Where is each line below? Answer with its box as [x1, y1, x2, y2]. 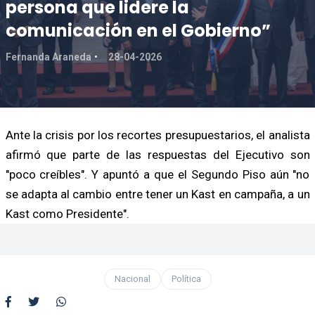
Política [171, 273, 201, 284]
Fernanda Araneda [5, 51, 91, 63]
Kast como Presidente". [5, 206, 129, 221]
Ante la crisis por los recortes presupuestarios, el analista [5, 127, 310, 142]
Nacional [114, 273, 150, 284]
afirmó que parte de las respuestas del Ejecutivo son [5, 147, 310, 162]
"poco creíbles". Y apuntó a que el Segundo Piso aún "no [5, 167, 310, 181]
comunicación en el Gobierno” [5, 18, 271, 42]
